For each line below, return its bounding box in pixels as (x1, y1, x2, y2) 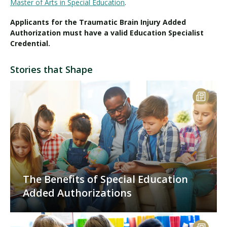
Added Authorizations (23, 185, 132, 200)
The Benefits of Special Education (23, 172, 188, 186)
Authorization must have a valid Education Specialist (10, 27, 204, 37)
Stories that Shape (10, 63, 93, 75)
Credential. (10, 38, 50, 48)
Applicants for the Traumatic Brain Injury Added (10, 17, 186, 27)
